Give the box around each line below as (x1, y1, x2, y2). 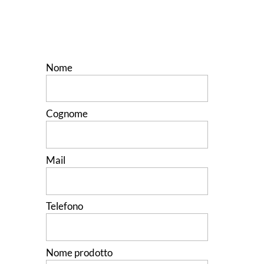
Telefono (46, 200, 84, 213)
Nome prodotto (46, 246, 113, 259)
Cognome (46, 107, 88, 120)
